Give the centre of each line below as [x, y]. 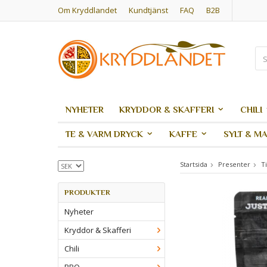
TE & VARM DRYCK [104, 134]
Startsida [194, 164]
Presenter [234, 164]
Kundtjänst [148, 10]
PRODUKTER [87, 193]
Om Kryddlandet [87, 10]
